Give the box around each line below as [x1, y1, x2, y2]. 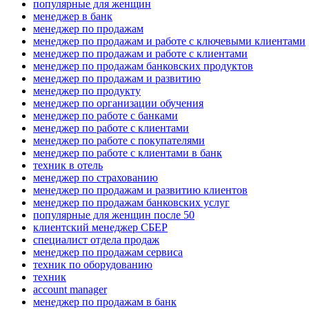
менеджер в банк [33, 10, 112, 23]
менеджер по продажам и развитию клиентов [33, 184, 248, 197]
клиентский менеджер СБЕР [33, 221, 168, 234]
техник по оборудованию [33, 259, 152, 271]
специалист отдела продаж [33, 234, 159, 246]
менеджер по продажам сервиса [33, 246, 183, 259]
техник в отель [33, 159, 103, 172]
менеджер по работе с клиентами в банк [33, 147, 222, 159]
